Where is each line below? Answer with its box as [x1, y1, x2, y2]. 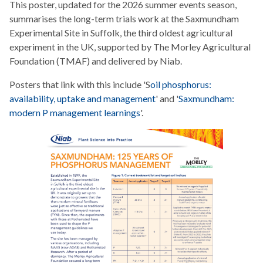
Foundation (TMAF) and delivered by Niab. [9, 55, 182, 66]
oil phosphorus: [150, 78, 211, 90]
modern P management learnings [9, 106, 140, 118]
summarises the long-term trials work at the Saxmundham [9, 12, 239, 24]
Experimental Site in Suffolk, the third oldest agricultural [9, 26, 232, 38]
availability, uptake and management [9, 92, 156, 104]
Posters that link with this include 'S [9, 78, 150, 90]
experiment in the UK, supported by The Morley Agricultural [9, 41, 251, 52]
